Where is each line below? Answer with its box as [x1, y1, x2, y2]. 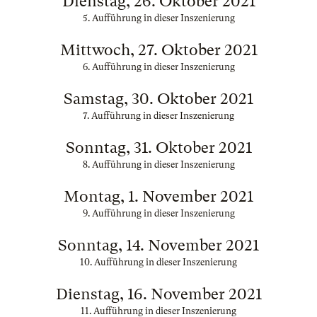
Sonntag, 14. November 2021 [58, 236, 259, 254]
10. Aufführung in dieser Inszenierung [80, 257, 237, 267]
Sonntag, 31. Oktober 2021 [65, 139, 252, 156]
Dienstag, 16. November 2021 [55, 285, 262, 303]
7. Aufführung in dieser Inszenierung [83, 110, 234, 121]
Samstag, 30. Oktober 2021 [64, 90, 253, 108]
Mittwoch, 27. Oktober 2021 [59, 41, 258, 59]
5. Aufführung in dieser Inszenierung [82, 13, 235, 23]
